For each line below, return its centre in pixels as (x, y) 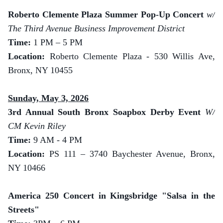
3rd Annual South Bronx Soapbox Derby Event (107, 112)
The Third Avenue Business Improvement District (96, 28)
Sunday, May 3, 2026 (48, 98)
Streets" (24, 210)
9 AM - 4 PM (58, 140)
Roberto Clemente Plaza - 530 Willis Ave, (132, 56)
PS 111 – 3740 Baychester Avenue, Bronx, (132, 154)
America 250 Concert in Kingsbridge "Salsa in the (111, 196)
